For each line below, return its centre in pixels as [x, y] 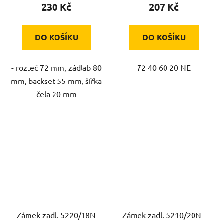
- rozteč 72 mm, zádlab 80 [56, 68]
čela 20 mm [56, 94]
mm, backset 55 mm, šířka [56, 81]
